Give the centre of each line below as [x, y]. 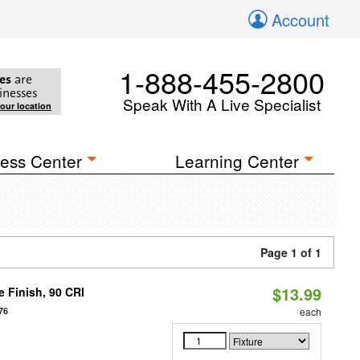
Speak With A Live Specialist [222, 104]
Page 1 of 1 [291, 252]
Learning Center [237, 161]
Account [301, 20]
